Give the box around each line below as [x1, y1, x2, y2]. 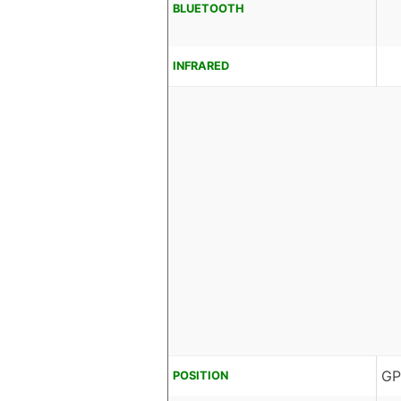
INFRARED [173, 59, 229, 73]
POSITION [173, 369, 228, 383]
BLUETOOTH [173, 2, 244, 16]
